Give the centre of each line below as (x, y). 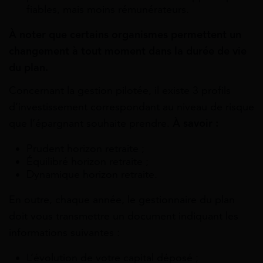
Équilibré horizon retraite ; (87, 162)
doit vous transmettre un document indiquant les (124, 216)
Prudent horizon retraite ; (85, 149)
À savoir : (195, 124)
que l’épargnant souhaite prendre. (91, 124)
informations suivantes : (64, 233)
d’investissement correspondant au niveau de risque (131, 107)
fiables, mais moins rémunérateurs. (108, 10)
